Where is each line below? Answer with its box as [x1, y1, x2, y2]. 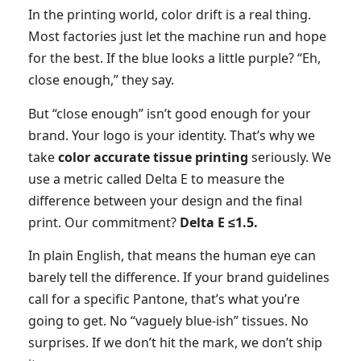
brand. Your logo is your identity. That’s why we [28, 126, 315, 144]
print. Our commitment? [28, 213, 180, 231]
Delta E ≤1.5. [180, 213, 258, 231]
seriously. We [248, 147, 331, 166]
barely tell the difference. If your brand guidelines [28, 268, 330, 287]
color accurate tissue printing [58, 147, 248, 166]
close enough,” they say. [28, 71, 174, 89]
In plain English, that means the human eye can [28, 247, 316, 265]
